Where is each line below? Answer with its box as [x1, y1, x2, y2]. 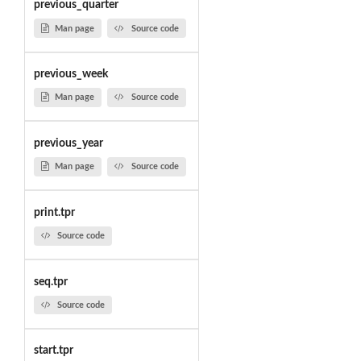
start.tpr [33, 345, 73, 357]
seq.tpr [33, 276, 68, 288]
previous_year [33, 137, 103, 149]
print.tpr [33, 206, 75, 218]
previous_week [33, 68, 108, 81]
